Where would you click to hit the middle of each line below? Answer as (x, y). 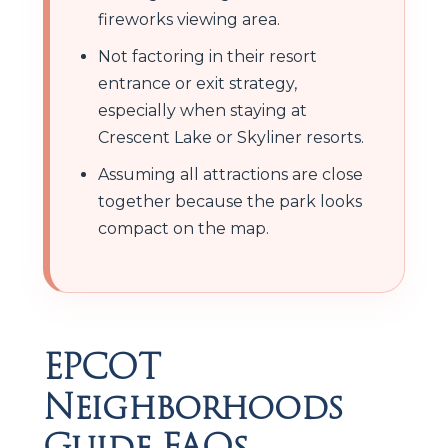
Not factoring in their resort (207, 56)
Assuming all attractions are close (230, 174)
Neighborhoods (192, 406)
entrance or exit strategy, (197, 83)
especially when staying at (202, 110)
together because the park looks (230, 201)
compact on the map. (183, 228)
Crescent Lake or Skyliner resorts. (231, 137)
